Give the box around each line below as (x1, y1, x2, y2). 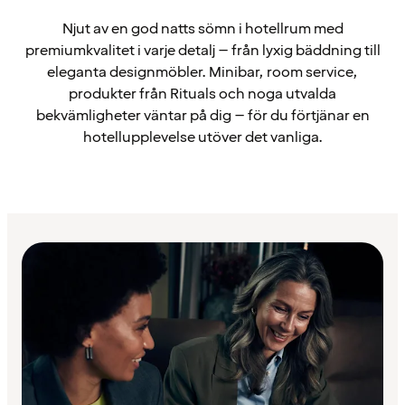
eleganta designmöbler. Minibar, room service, (47, 61, 358, 82)
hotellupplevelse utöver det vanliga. (82, 127, 323, 147)
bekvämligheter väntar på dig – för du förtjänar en (35, 105, 370, 126)
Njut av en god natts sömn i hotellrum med (61, 18, 344, 39)
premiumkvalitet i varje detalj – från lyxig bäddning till (24, 40, 381, 61)
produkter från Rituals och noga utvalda (69, 83, 336, 104)
